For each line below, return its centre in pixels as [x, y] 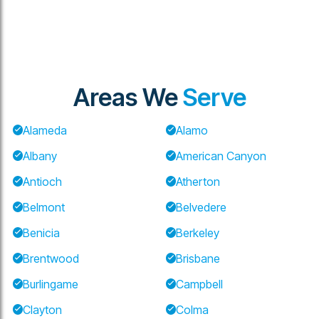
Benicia [41, 232]
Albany [40, 156]
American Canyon [221, 156]
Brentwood [51, 258]
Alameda [45, 130]
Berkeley [198, 232]
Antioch [42, 181]
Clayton [42, 309]
